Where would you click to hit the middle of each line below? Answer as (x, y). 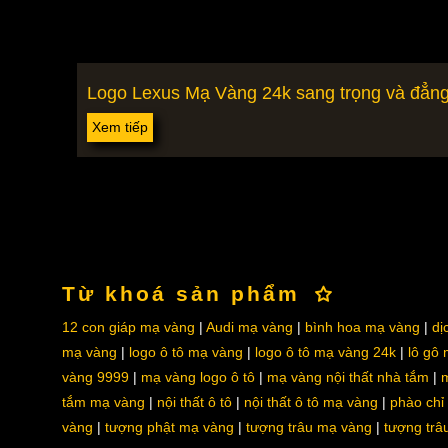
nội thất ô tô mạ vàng (310, 402)
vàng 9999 (95, 377)
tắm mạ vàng (103, 402)
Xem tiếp (119, 127)
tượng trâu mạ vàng (308, 427)
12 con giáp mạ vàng (128, 327)
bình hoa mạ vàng (362, 327)
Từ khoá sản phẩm (180, 293)
